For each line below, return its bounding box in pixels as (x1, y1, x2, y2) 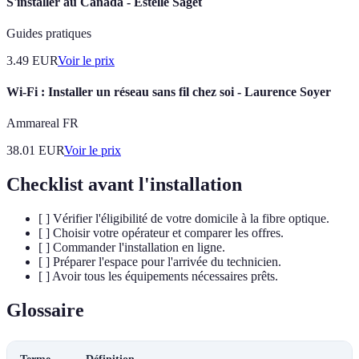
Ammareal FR (6, 116, 79, 131)
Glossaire (6, 300, 84, 321)
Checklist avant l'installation (6, 174, 242, 196)
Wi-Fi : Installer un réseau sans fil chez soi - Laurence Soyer (6, 85, 331, 99)
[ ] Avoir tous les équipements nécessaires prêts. (38, 269, 278, 284)
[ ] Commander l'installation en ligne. (38, 240, 225, 255)
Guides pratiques (6, 26, 91, 40)
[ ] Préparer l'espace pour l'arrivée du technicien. (38, 255, 281, 269)
